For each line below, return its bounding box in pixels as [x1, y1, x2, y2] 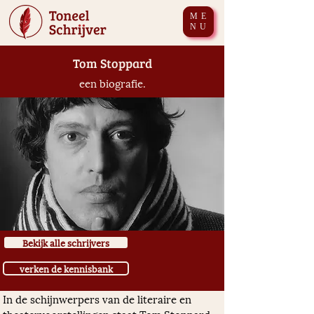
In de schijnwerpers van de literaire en [3, 290, 194, 307]
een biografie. [78, 74, 146, 91]
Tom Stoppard [72, 55, 152, 71]
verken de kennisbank [19, 261, 113, 275]
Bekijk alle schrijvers [22, 235, 109, 250]
